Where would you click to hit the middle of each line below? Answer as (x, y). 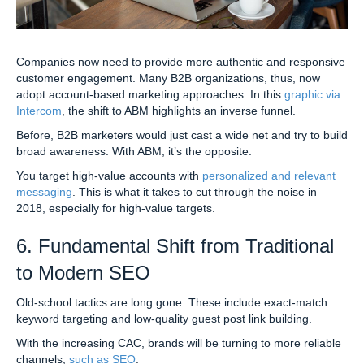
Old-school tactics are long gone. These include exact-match (172, 302)
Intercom (39, 110)
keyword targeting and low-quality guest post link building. (164, 318)
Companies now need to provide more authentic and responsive (181, 61)
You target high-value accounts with (109, 175)
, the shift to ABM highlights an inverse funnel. (179, 110)
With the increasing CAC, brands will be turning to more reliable (179, 342)
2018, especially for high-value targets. (116, 208)
